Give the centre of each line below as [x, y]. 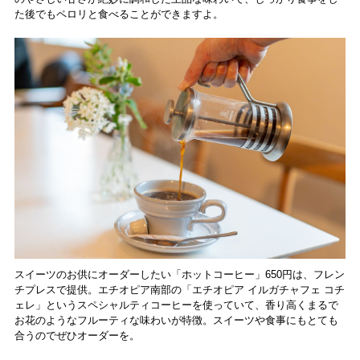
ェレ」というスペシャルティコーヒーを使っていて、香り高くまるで [176, 305]
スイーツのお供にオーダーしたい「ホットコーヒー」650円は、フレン [179, 274]
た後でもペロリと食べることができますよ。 [119, 14]
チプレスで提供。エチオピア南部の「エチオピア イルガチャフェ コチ [179, 289]
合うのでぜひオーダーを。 [77, 335]
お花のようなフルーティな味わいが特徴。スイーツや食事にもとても [176, 320]
